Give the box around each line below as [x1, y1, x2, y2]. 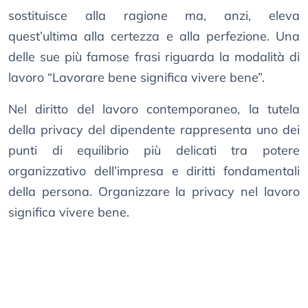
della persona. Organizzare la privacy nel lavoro [8, 184, 300, 200]
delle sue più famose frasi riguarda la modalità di [8, 49, 300, 65]
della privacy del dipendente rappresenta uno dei [8, 122, 300, 138]
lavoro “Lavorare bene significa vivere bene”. [8, 69, 265, 86]
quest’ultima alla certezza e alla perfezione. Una [8, 28, 300, 45]
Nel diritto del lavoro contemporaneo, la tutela [8, 101, 300, 118]
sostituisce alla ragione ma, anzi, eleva [8, 8, 300, 24]
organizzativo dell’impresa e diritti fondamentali [8, 163, 300, 179]
